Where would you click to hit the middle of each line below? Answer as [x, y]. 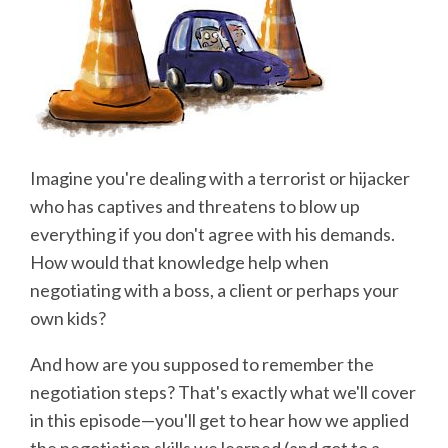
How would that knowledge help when [179, 261]
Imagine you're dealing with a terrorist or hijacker [220, 177]
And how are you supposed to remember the [202, 363]
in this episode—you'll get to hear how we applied [219, 419]
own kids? [68, 317]
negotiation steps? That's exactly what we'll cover [223, 391]
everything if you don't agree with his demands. [212, 233]
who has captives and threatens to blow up [195, 205]
